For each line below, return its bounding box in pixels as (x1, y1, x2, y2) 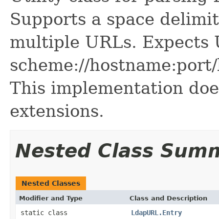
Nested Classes (22, 179, 80, 187)
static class (21, 208, 71, 217)
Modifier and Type (19, 194, 83, 202)
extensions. (10, 101, 104, 121)
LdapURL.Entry (131, 208, 182, 217)
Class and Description (130, 194, 207, 202)
